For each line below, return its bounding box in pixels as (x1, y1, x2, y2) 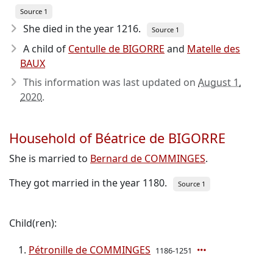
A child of (23, 42, 68, 55)
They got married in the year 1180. (9, 176, 167, 190)
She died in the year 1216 (23, 22, 138, 35)
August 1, (198, 76, 241, 89)
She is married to (9, 152, 90, 165)
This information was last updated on (23, 76, 198, 89)
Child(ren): (9, 216, 57, 230)
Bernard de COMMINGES (90, 152, 205, 165)
